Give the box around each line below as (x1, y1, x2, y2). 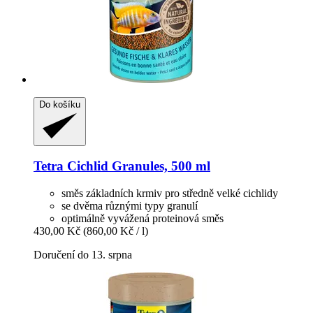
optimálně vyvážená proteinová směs (61, 212, 224, 225)
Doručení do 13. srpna (34, 249, 132, 261)
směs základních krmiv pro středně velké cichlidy (61, 187, 278, 200)
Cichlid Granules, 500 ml (64, 159, 210, 174)
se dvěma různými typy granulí (61, 200, 198, 212)
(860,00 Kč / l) (83, 225, 148, 238)
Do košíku (39, 99, 80, 110)
